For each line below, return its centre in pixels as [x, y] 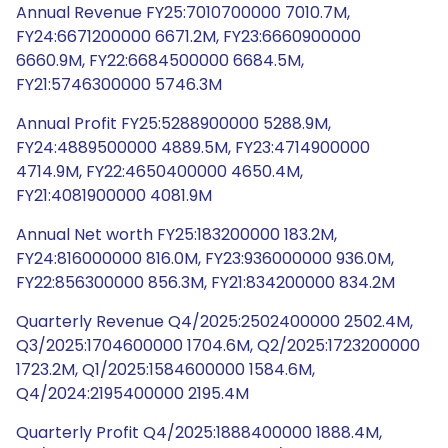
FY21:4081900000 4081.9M [114, 195]
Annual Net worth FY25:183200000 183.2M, [176, 234]
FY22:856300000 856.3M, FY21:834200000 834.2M [205, 282]
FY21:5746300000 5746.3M [119, 84]
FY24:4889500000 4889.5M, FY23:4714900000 [193, 147]
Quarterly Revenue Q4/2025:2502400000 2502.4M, [214, 321]
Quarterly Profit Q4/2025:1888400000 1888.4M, [199, 432]
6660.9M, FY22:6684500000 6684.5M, [160, 60]
